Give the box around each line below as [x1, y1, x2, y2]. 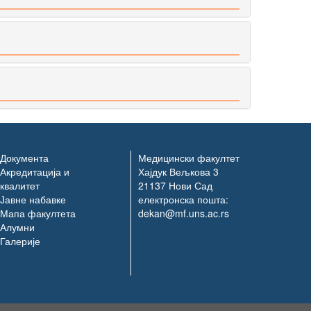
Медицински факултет [137, 151, 239, 165]
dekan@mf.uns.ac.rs [137, 206, 229, 220]
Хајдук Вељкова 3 [137, 165, 219, 178]
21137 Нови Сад [137, 178, 212, 192]
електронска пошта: [137, 192, 228, 206]
